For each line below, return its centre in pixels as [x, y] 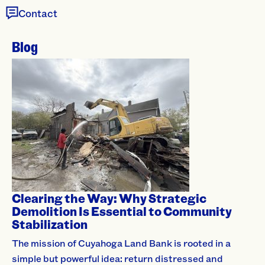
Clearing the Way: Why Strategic [109, 198]
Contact [38, 13]
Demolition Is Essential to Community [122, 211]
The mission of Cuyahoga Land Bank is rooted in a [121, 243]
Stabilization [50, 224]
